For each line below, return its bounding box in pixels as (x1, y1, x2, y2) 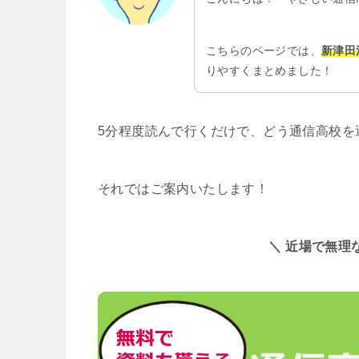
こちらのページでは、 (206, 44, 321, 58)
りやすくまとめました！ (206, 64, 333, 78)
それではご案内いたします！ (98, 182, 269, 196)
